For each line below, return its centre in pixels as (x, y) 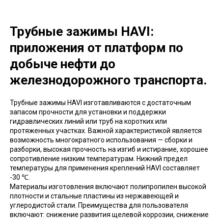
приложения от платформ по (96, 47)
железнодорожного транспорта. (108, 80)
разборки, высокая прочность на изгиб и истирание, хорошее (109, 149)
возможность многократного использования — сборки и (101, 140)
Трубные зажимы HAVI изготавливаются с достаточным (100, 102)
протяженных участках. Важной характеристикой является (106, 130)
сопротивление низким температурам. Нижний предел (99, 158)
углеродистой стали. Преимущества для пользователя (99, 205)
